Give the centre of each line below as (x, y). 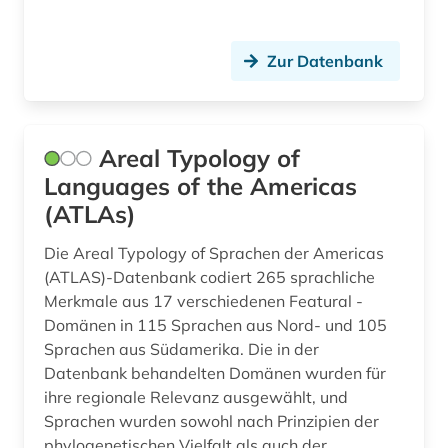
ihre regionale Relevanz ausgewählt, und (196, 397)
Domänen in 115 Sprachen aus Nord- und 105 (215, 325)
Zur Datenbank (325, 61)
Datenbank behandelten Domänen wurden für (215, 373)
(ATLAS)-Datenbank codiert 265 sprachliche (209, 277)
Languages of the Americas (200, 186)
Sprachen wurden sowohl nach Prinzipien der (211, 421)
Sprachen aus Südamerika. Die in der (181, 349)
